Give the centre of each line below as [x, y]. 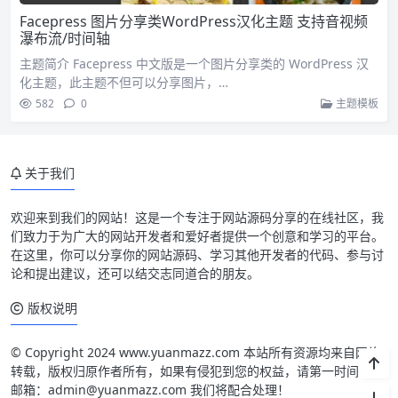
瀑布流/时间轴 [65, 38]
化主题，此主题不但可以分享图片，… [124, 82]
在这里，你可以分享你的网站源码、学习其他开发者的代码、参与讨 [197, 255]
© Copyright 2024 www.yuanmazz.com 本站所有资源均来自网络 [195, 352]
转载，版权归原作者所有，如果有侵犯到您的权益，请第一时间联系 [197, 371]
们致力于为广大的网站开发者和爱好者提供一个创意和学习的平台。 [197, 236]
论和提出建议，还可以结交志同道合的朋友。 [135, 273]
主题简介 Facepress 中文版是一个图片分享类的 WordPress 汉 [194, 64]
